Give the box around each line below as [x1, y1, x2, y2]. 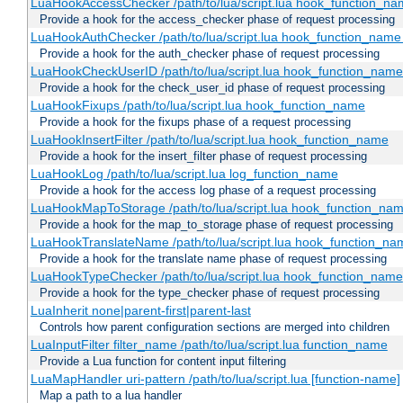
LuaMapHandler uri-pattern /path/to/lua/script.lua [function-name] [30, 372, 400, 387]
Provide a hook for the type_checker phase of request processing [40, 286, 380, 300]
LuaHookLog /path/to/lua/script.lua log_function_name [30, 166, 338, 182]
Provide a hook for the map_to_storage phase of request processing [40, 218, 393, 232]
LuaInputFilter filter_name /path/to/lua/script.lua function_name [30, 337, 388, 353]
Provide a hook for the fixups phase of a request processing [40, 115, 351, 130]
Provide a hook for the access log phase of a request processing [40, 184, 376, 198]
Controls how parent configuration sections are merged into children [40, 320, 390, 335]
